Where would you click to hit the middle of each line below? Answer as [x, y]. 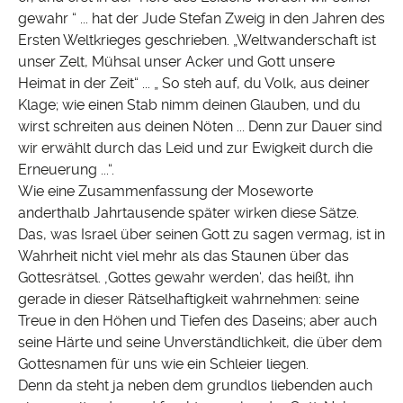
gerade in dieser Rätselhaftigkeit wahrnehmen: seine [188, 300]
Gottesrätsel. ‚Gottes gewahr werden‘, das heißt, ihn [186, 278]
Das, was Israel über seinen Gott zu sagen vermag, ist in [201, 235]
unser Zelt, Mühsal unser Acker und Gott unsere [176, 62]
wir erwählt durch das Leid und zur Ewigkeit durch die [195, 148]
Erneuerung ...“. [66, 170]
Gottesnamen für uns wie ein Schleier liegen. [163, 364]
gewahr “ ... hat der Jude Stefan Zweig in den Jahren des [201, 19]
